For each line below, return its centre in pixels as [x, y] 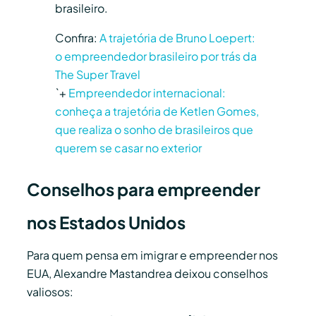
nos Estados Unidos [106, 222]
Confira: [77, 37]
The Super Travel [98, 74]
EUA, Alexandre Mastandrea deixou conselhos [147, 273]
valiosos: [50, 291]
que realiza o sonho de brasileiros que [154, 129]
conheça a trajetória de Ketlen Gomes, [157, 111]
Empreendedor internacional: [147, 92]
